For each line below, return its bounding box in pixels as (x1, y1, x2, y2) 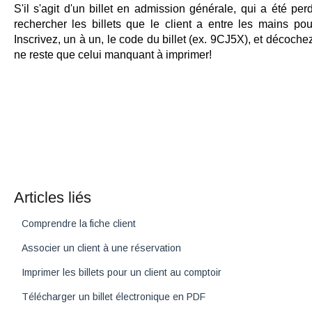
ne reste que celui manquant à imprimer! (13, 49, 212, 61)
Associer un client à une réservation (21, 242, 181, 254)
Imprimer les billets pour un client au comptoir (21, 267, 221, 279)
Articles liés (13, 189, 91, 207)
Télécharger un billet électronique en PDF (21, 291, 205, 303)
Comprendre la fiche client (21, 218, 136, 230)
